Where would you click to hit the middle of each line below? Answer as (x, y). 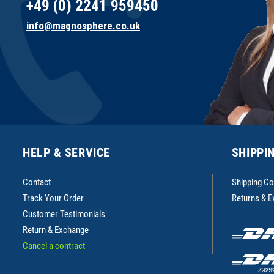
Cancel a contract (54, 246)
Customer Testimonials (64, 214)
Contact (37, 183)
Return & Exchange (56, 230)
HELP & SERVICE (66, 152)
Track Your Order (53, 198)
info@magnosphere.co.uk (83, 25)
